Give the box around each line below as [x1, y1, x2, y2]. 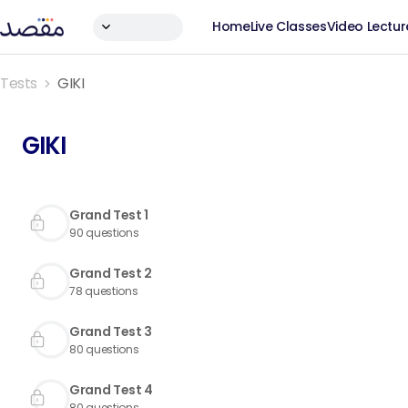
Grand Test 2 [69, 264, 152, 282]
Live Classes [250, 17, 327, 36]
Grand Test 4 [69, 381, 153, 399]
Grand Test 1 [69, 206, 148, 224]
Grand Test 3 [69, 322, 152, 341]
